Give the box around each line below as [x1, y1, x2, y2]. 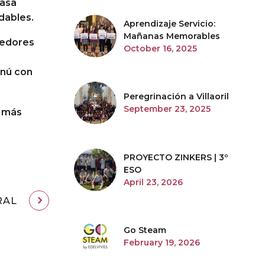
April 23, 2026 [124, 176, 183, 188]
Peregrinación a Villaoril [124, 91, 229, 102]
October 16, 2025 [124, 43, 197, 54]
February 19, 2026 [124, 237, 200, 248]
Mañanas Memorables [124, 30, 220, 41]
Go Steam [124, 225, 166, 235]
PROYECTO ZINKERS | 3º [124, 151, 228, 163]
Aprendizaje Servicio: [124, 18, 215, 29]
